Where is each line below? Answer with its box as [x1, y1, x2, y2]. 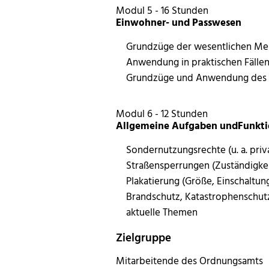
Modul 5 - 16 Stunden [116, 2, 209, 18]
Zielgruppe [116, 228, 172, 246]
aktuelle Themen [126, 204, 198, 219]
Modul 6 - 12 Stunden [116, 105, 208, 121]
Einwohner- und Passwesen [116, 14, 242, 30]
